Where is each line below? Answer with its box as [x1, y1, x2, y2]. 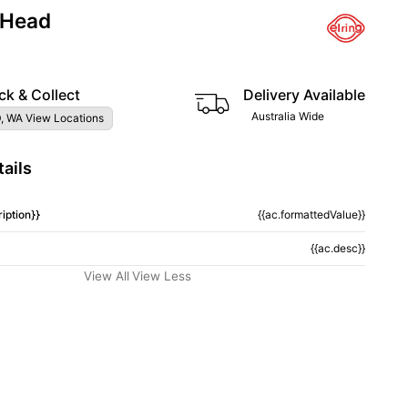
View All [84, 269, 129, 283]
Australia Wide [251, 109, 324, 123]
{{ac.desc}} [310, 241, 365, 255]
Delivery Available [243, 86, 365, 104]
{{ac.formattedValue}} [257, 208, 365, 221]
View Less [132, 269, 191, 283]
